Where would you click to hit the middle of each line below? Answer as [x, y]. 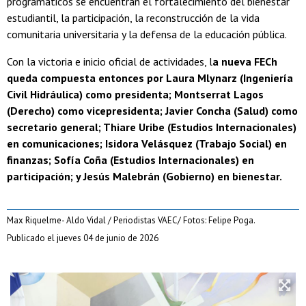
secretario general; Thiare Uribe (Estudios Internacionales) [152, 127]
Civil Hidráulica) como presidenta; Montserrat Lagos [135, 95]
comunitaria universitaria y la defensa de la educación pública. [147, 34]
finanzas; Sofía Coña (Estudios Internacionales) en [130, 160]
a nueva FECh [245, 62]
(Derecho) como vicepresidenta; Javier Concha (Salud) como [152, 111]
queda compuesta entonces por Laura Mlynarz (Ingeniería [150, 78]
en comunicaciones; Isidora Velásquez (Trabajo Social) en [147, 144]
